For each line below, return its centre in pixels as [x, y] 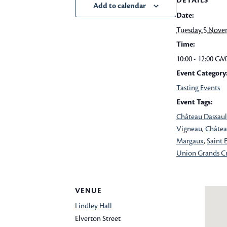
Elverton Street [98, 219]
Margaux [190, 141]
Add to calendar [119, 6]
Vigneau [189, 129]
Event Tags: [195, 102]
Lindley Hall [93, 206]
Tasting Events [198, 88]
